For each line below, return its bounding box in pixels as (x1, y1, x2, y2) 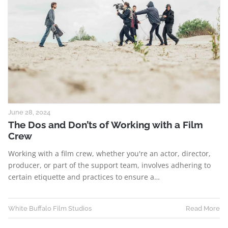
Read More (186, 204, 220, 213)
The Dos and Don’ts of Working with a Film (8, 119, 203, 131)
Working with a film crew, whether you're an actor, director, (8, 149, 211, 159)
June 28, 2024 (8, 108, 50, 117)
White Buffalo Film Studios (8, 204, 92, 213)
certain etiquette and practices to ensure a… (8, 172, 160, 182)
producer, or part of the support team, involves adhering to (8, 160, 211, 170)
